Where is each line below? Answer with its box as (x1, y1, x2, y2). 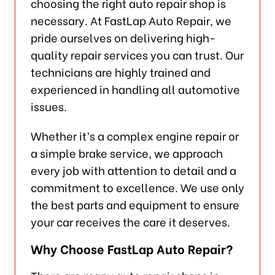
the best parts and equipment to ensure (30, 195, 239, 212)
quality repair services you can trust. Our (30, 45, 244, 63)
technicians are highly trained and (30, 63, 211, 80)
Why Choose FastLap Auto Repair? (30, 239, 233, 257)
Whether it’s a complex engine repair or (30, 126, 239, 144)
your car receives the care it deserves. (30, 212, 230, 230)
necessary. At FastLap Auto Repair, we (30, 11, 231, 28)
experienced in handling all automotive (30, 80, 240, 97)
